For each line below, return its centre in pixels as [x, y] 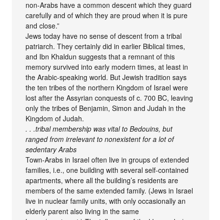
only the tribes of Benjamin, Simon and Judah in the [106, 108]
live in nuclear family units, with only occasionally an [106, 201]
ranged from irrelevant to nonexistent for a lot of [100, 139]
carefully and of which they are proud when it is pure [107, 15]
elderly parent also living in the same [82, 211]
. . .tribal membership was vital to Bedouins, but [99, 129]
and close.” [43, 26]
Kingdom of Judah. [55, 119]
